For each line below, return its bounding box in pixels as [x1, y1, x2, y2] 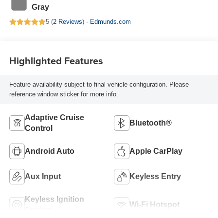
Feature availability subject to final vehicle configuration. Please [9, 80, 189, 88]
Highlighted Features [9, 53, 103, 68]
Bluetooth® [129, 119, 172, 127]
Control [24, 124, 53, 133]
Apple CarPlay [129, 147, 182, 156]
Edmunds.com [90, 18, 131, 26]
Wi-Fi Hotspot [129, 200, 180, 209]
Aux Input [24, 172, 61, 181]
